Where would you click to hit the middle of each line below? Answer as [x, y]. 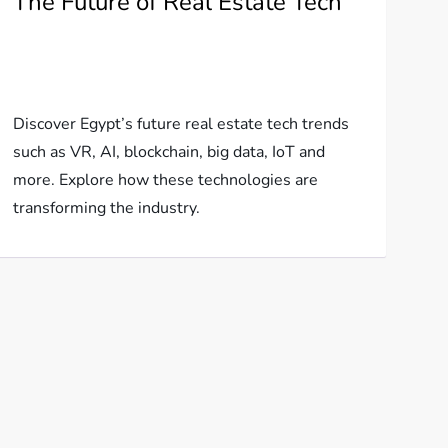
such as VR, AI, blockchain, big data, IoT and [168, 152]
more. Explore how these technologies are [165, 180]
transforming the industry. [106, 208]
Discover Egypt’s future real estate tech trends [180, 124]
